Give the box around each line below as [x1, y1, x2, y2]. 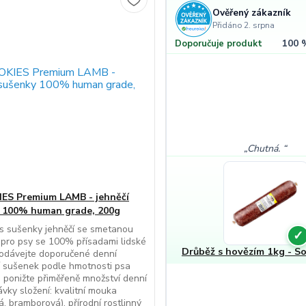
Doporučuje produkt [175, 37, 263, 50]
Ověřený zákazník [212, 6, 292, 20]
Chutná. [247, 141, 283, 155]
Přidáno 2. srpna [212, 19, 275, 31]
